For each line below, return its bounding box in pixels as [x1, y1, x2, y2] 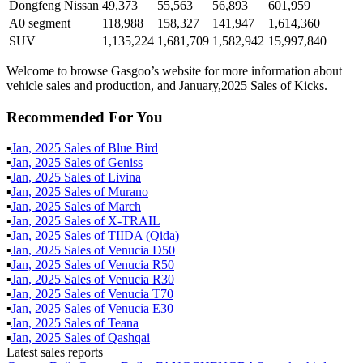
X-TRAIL [108, 214, 160, 228]
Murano [108, 185, 148, 199]
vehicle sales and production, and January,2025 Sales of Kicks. [6, 78, 327, 92]
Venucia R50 [108, 258, 174, 272]
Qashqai [108, 331, 150, 345]
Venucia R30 [108, 272, 174, 287]
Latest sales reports [6, 345, 103, 360]
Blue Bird [108, 141, 158, 156]
